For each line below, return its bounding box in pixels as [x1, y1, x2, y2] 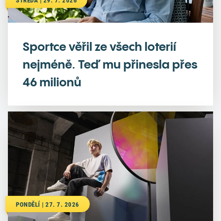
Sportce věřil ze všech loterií [23, 39, 176, 54]
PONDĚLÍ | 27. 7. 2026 [16, 201, 79, 208]
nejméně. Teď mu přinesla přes [23, 57, 197, 72]
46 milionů [23, 74, 81, 89]
